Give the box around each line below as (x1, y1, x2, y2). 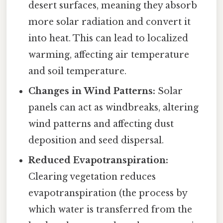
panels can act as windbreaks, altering (28, 102, 199, 113)
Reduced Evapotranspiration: (28, 155, 169, 166)
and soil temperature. (28, 66, 127, 77)
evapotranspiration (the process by (28, 188, 188, 199)
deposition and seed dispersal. (28, 135, 164, 146)
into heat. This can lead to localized (28, 33, 189, 44)
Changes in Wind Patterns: (28, 86, 156, 97)
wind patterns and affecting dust (28, 118, 174, 130)
